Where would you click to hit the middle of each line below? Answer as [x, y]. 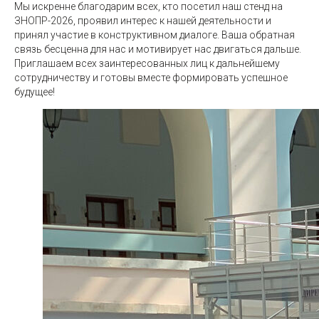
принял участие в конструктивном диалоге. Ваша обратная [155, 35]
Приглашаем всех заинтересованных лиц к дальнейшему [147, 63]
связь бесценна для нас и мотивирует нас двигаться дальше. [158, 49]
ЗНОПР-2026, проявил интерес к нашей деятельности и [143, 21]
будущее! [35, 92]
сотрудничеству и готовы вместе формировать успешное [151, 78]
